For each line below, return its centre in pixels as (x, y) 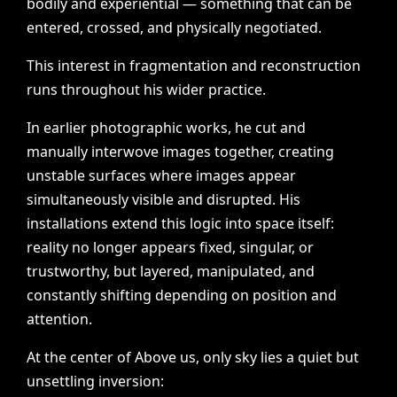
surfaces (118, 175)
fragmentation (179, 66)
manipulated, (241, 271)
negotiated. (284, 27)
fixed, (218, 247)
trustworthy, (69, 271)
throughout (101, 90)
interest (84, 66)
